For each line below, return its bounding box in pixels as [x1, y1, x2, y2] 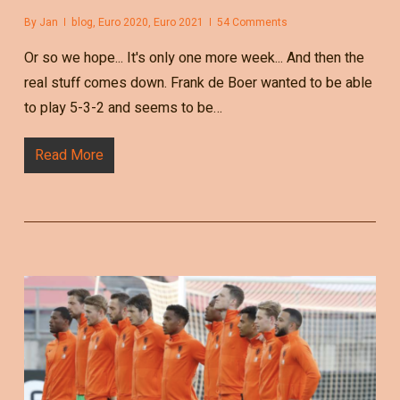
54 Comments [216, 13, 287, 30]
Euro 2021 [153, 13, 204, 30]
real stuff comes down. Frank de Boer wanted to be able [23, 71, 372, 94]
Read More [34, 144, 104, 166]
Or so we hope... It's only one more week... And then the [23, 46, 364, 69]
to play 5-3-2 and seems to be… [23, 96, 222, 119]
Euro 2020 [97, 13, 148, 30]
